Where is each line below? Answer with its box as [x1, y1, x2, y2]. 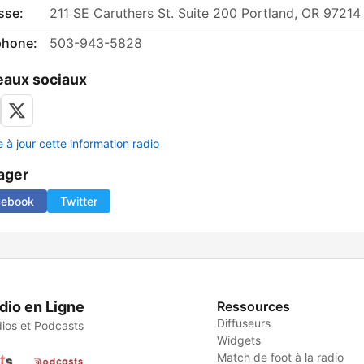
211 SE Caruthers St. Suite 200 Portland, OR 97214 [50, 5, 361, 22]
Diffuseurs [217, 316, 271, 331]
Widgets [217, 333, 262, 348]
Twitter [60, 194, 97, 209]
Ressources [217, 298, 291, 315]
